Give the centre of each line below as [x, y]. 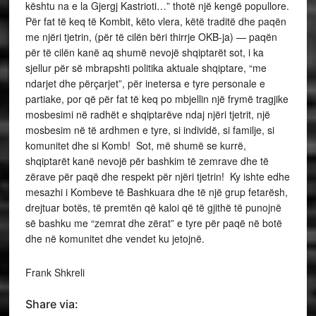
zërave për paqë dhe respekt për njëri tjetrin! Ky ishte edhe [157, 176]
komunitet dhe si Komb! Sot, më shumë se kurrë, [135, 145]
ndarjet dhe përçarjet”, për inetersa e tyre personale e [145, 83]
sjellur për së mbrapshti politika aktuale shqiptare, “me [146, 67]
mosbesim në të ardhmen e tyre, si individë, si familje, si [150, 129]
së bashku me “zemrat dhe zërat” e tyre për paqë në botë [153, 223]
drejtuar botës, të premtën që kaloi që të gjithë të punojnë [153, 207]
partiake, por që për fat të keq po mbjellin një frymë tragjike [157, 98]
